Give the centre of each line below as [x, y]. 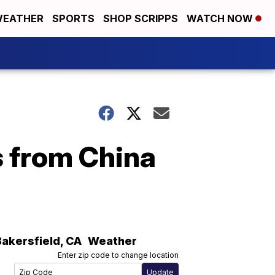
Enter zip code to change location [118, 255]
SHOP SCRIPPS [141, 18]
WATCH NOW [221, 18]
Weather [112, 241]
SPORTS [73, 18]
